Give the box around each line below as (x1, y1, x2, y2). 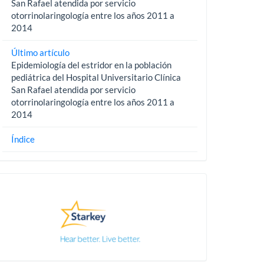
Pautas (1, 178, 58, 202)
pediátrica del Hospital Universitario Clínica (11, 71, 181, 82)
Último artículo (11, 47, 70, 58)
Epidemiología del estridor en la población (11, 59, 171, 70)
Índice (11, 133, 35, 144)
